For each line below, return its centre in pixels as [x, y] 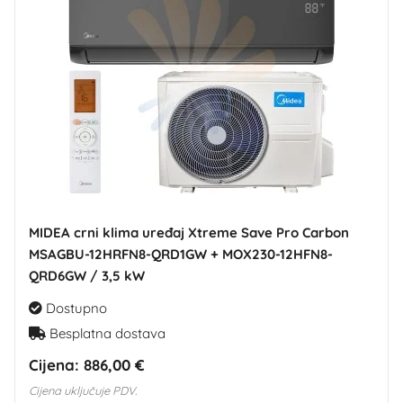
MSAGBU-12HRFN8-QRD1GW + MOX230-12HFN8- [181, 254]
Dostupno [75, 308]
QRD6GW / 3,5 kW [87, 275]
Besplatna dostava [106, 333]
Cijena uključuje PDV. [83, 390]
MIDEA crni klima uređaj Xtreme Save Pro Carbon [189, 232]
